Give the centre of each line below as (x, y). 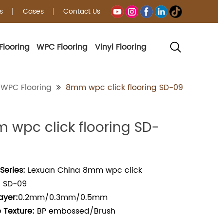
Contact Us (82, 11)
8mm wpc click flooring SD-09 (124, 88)
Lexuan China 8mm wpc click (84, 170)
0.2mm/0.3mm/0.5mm (63, 198)
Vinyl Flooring (121, 47)
